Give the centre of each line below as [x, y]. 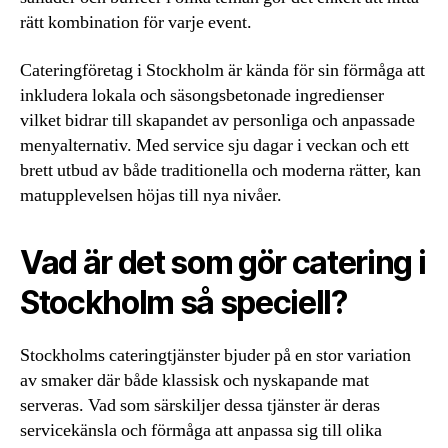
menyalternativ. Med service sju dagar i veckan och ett [214, 145]
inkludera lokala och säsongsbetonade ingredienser [202, 95]
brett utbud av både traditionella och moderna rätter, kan [220, 170]
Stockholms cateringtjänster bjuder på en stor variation [215, 355]
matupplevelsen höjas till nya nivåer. [151, 195]
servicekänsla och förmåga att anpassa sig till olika [201, 430]
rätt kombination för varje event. [136, 22]
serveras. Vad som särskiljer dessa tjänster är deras [200, 405]
